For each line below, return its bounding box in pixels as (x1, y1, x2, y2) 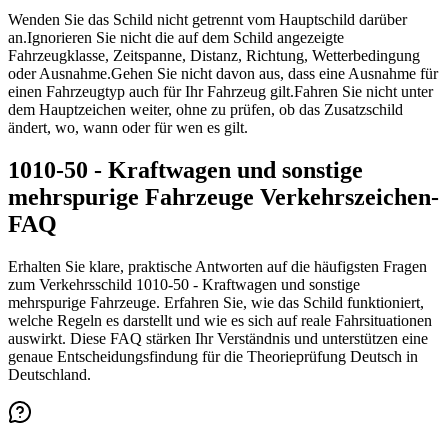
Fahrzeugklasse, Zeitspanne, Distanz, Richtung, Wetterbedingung (8, 47, 420, 64)
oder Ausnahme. (8, 65, 111, 82)
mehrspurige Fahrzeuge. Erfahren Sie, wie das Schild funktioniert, (8, 293, 424, 311)
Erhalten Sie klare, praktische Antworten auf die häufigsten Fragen (8, 257, 427, 275)
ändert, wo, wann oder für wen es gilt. (8, 119, 248, 136)
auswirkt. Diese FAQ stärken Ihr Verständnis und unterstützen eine (8, 329, 428, 347)
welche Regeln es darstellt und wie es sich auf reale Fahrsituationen (8, 311, 432, 329)
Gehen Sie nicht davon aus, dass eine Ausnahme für (111, 65, 438, 82)
